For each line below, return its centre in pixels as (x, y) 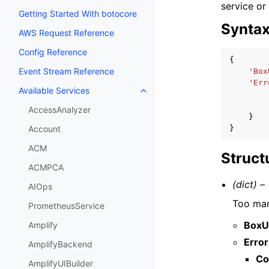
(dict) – (249, 184)
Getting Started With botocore (78, 14)
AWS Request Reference (66, 33)
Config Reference (53, 52)
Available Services (54, 91)
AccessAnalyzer (59, 110)
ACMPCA (46, 168)
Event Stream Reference (66, 71)
